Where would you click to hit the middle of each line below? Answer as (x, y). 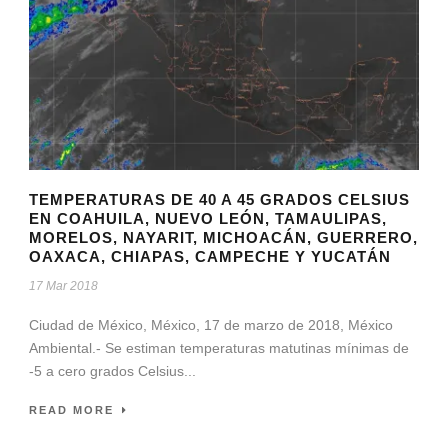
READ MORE (71, 410)
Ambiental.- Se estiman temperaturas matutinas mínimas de (219, 348)
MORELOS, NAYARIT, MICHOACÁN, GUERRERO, (223, 238)
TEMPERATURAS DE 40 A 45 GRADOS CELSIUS (219, 200)
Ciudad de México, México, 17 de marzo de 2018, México (211, 325)
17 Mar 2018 (63, 286)
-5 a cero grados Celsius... (112, 371)
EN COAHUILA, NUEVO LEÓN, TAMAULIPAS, (208, 219)
